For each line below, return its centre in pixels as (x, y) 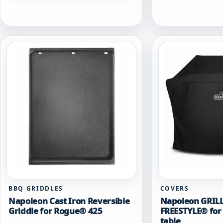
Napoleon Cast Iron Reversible (69, 201)
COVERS (174, 189)
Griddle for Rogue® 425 (56, 211)
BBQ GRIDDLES (36, 189)
